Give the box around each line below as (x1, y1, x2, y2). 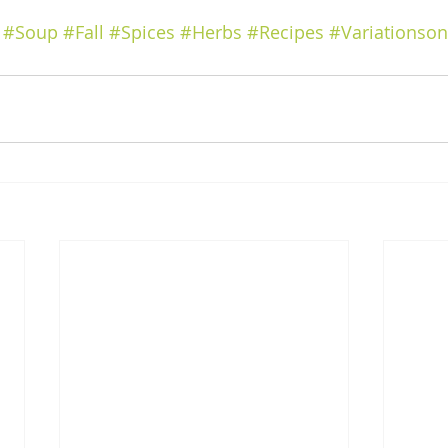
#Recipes (247, 19, 324, 44)
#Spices (109, 19, 175, 44)
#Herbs (180, 19, 242, 44)
